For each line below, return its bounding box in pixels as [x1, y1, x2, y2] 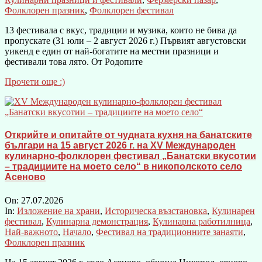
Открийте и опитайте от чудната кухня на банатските [5, 130, 252, 140]
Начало [63, 226, 91, 237]
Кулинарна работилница [153, 216, 250, 226]
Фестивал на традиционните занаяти [96, 226, 243, 237]
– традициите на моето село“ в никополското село [5, 161, 242, 172]
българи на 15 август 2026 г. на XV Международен [5, 140, 236, 151]
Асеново [5, 172, 46, 182]
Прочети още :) [5, 77, 65, 87]
